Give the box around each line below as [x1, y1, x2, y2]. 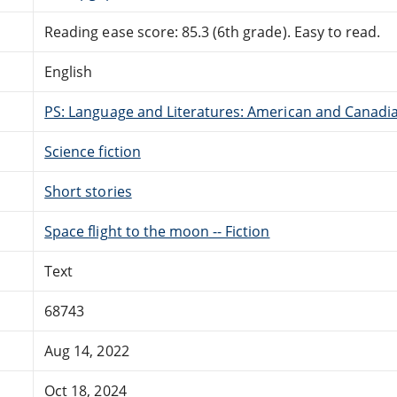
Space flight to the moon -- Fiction [44, 221, 270, 241]
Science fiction [44, 141, 141, 161]
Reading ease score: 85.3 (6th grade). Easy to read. [44, 21, 381, 42]
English [44, 61, 93, 82]
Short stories [44, 181, 132, 201]
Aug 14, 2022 [44, 340, 129, 361]
